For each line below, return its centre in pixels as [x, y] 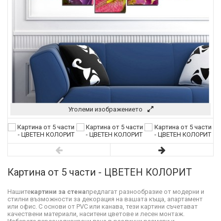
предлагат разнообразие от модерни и [145, 192]
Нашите [19, 192]
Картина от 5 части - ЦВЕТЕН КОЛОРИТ [100, 172]
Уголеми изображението [105, 109]
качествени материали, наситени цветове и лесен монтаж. [96, 214]
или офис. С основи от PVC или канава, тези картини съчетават [103, 206]
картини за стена [58, 192]
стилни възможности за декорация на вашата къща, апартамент [105, 199]
